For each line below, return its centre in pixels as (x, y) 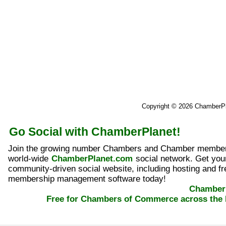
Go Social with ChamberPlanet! (95, 132)
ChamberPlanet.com (92, 159)
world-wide (30, 159)
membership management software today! (87, 179)
